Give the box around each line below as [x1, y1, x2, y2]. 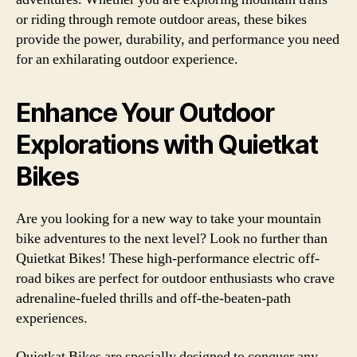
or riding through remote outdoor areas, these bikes [16, 10, 307, 29]
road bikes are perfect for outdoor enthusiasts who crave [16, 269, 335, 288]
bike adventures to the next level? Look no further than [16, 229, 328, 248]
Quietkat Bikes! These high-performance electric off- [16, 249, 320, 268]
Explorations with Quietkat [16, 129, 318, 160]
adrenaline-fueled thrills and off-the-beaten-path [16, 289, 291, 308]
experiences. [16, 309, 88, 328]
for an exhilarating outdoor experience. [16, 50, 238, 69]
